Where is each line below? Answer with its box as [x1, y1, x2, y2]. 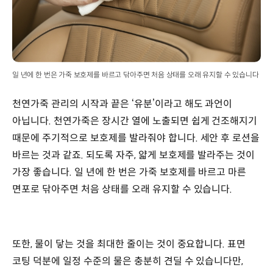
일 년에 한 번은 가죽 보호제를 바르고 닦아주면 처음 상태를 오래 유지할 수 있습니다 [12, 70, 259, 80]
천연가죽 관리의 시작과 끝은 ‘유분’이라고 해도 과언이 [12, 97, 233, 111]
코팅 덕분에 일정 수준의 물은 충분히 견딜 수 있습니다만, [12, 255, 244, 268]
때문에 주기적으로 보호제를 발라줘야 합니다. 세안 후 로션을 [12, 132, 260, 145]
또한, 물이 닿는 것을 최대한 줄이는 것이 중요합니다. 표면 [12, 238, 246, 251]
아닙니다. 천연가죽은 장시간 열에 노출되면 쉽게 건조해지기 [12, 115, 258, 128]
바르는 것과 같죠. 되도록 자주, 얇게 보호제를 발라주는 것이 [12, 149, 255, 162]
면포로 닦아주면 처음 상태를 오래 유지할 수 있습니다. [12, 183, 233, 196]
